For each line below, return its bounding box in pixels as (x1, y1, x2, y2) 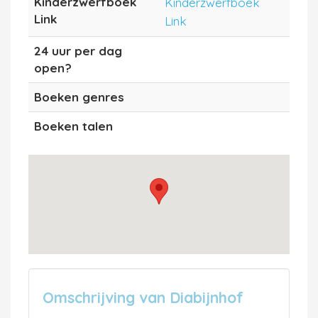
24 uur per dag (34, 43, 122, 58)
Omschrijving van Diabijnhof (43, 287, 243, 307)
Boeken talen (34, 118, 113, 133)
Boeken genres (34, 89, 124, 104)
